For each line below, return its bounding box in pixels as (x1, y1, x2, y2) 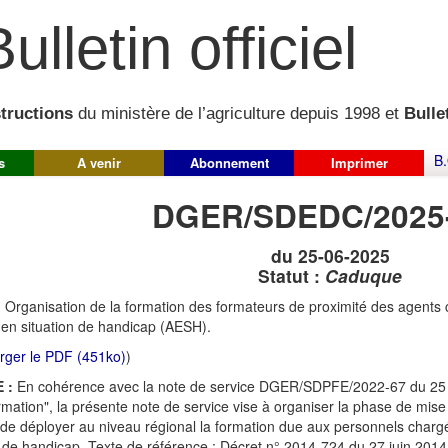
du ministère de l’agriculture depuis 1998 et (73, 104, 404, 124)
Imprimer (330, 153, 388, 172)
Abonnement (189, 153, 269, 172)
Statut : (258, 263, 325, 288)
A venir (77, 153, 121, 172)
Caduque (325, 263, 402, 288)
